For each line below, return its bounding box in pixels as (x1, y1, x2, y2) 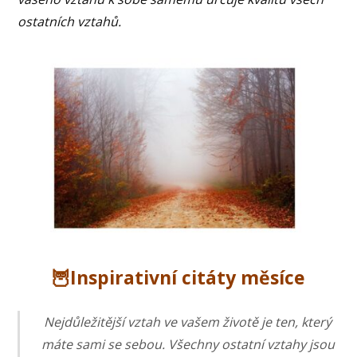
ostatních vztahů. (18, 12, 122, 30)
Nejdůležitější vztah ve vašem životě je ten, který (44, 312, 331, 331)
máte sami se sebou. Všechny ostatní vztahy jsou (41, 335, 335, 353)
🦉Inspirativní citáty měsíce (52, 264, 305, 290)
